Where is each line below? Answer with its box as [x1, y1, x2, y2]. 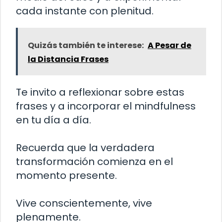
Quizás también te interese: [28, 39, 144, 51]
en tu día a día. [16, 112, 91, 127]
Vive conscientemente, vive [16, 196, 152, 210]
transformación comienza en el [16, 154, 173, 168]
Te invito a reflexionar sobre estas [16, 85, 184, 99]
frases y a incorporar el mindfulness [16, 99, 196, 113]
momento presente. [16, 168, 117, 182]
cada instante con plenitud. [16, 3, 154, 18]
